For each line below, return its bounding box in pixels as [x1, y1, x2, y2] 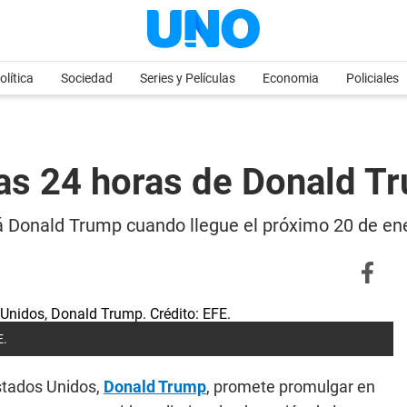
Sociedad [61, 71, 113, 85]
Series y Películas [140, 71, 235, 85]
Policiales [346, 71, 399, 85]
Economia [263, 71, 319, 85]
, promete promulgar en [206, 377, 375, 396]
